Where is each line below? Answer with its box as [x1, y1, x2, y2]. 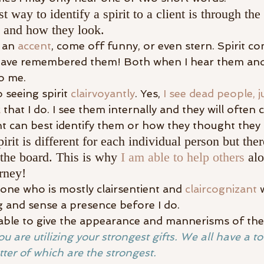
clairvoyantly [71, 87, 135, 100]
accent [18, 39, 51, 52]
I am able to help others [121, 150, 245, 165]
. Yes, [135, 87, 163, 100]
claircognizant [185, 183, 257, 196]
